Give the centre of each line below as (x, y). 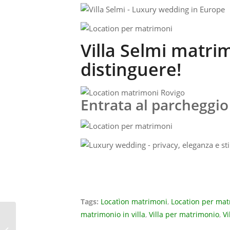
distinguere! (131, 69)
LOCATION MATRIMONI (54, 219)
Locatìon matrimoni (134, 202)
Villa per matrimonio (184, 215)
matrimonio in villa (113, 215)
